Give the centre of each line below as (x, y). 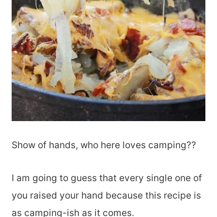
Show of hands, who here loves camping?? (104, 145)
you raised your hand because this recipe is (106, 195)
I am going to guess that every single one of (107, 178)
